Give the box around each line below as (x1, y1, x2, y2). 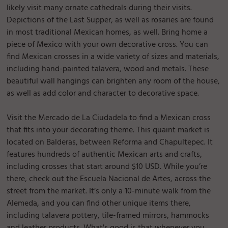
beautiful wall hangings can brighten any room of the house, (7, 75, 220, 89)
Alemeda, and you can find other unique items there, (7, 197, 191, 211)
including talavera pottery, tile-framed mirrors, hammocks (7, 209, 210, 223)
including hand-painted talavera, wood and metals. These (7, 63, 209, 76)
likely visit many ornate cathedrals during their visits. (7, 2, 192, 15)
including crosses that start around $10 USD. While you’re (7, 160, 208, 174)
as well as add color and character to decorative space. (7, 87, 199, 101)
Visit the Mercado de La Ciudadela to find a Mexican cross (7, 111, 211, 125)
